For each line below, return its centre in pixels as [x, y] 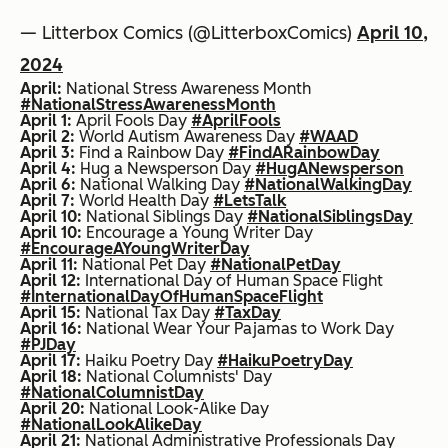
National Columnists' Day [177, 377]
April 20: [52, 409]
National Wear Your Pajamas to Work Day [238, 329]
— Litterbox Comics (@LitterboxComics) [188, 33]
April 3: [47, 153]
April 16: [51, 329]
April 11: [49, 265]
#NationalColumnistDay [112, 393]
